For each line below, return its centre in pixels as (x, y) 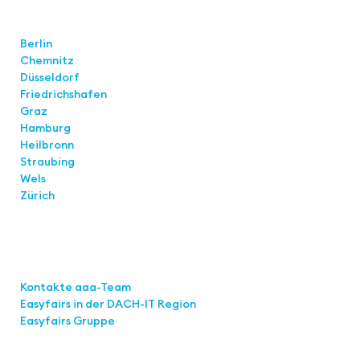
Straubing (47, 161)
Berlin (36, 43)
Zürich (37, 195)
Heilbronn (47, 144)
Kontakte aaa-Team (76, 286)
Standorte (49, 25)
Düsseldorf (51, 77)
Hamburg (45, 127)
